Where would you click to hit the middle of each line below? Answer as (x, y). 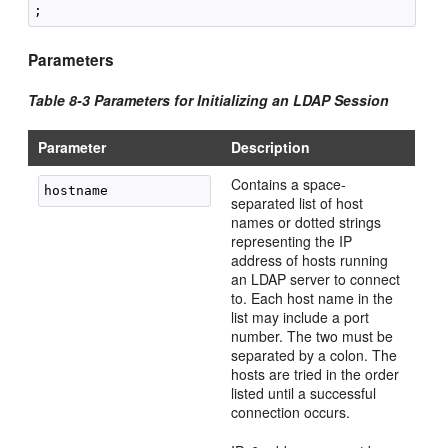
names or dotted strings (306, 222)
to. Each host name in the (312, 298)
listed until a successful (304, 393)
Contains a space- (289, 184)
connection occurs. (291, 412)
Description (271, 147)
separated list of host (297, 203)
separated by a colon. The (314, 355)
